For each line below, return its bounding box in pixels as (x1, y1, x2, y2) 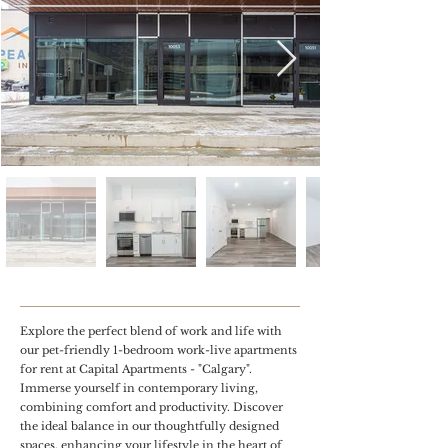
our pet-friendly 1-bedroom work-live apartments (20, 343, 297, 357)
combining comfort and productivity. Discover (20, 400, 283, 414)
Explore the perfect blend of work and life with (20, 324, 282, 338)
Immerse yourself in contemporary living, (20, 381, 258, 395)
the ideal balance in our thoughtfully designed (20, 419, 279, 433)
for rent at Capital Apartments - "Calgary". (20, 362, 252, 376)
